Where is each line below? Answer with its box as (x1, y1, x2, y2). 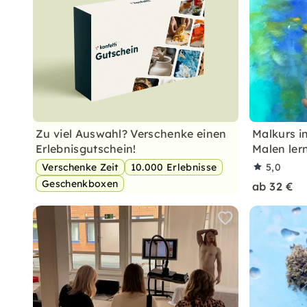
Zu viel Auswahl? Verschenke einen (36, 127, 227, 140)
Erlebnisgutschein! (36, 142, 136, 156)
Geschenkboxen (42, 177, 119, 190)
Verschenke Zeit (42, 161, 119, 173)
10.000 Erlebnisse (130, 161, 217, 173)
